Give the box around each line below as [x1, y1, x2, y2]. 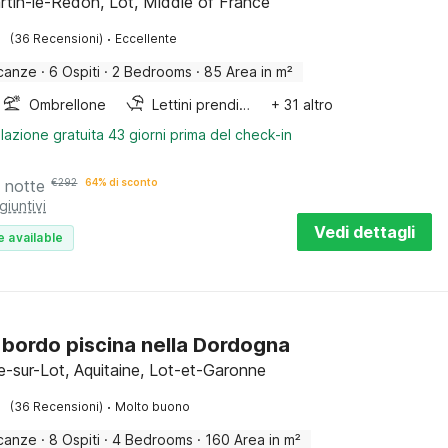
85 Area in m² [204, 63, 294, 80]
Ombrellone [29, 96, 107, 113]
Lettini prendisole [239, 96, 251, 113]
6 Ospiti [49, 63, 101, 80]
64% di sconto [85, 176, 159, 188]
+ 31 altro [271, 96, 334, 113]
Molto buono [115, 399, 191, 414]
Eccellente [115, 31, 178, 46]
